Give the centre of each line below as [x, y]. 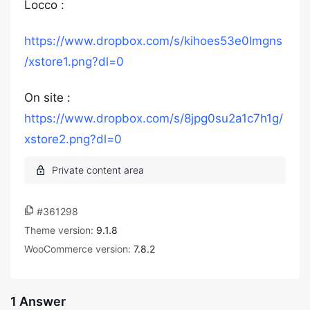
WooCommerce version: [79, 249]
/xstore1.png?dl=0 [74, 62]
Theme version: [60, 230]
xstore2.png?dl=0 [73, 139]
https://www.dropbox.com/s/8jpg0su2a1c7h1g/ [154, 118]
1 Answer [38, 301]
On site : [47, 98]
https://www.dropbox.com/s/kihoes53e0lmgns [153, 41]
